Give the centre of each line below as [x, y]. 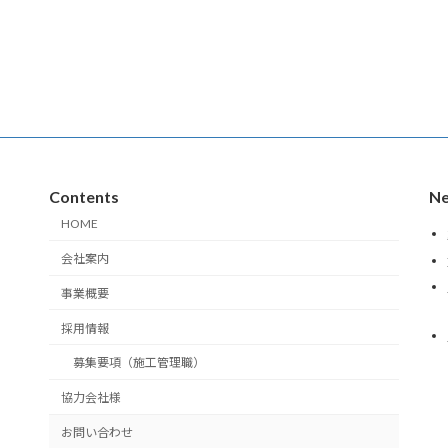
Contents [84, 196]
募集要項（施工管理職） [139, 363]
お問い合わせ [97, 433]
